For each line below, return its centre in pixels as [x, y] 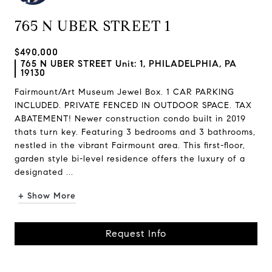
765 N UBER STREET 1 [93, 26]
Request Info [136, 233]
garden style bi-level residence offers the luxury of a [130, 159]
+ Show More [47, 196]
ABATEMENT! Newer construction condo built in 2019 [130, 119]
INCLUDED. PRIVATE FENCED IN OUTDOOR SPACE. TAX [133, 105]
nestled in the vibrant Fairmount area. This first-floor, [130, 145]
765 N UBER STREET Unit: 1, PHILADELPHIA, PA [129, 64]
